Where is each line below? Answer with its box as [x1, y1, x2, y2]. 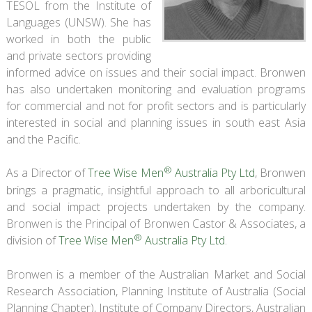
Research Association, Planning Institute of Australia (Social [6, 283, 306, 299]
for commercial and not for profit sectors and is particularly [6, 97, 306, 114]
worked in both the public [6, 31, 152, 47]
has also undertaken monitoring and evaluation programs [6, 81, 306, 97]
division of [6, 232, 58, 248]
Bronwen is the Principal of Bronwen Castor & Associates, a [6, 215, 306, 231]
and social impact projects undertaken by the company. [6, 198, 306, 214]
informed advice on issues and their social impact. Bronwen [6, 64, 306, 80]
